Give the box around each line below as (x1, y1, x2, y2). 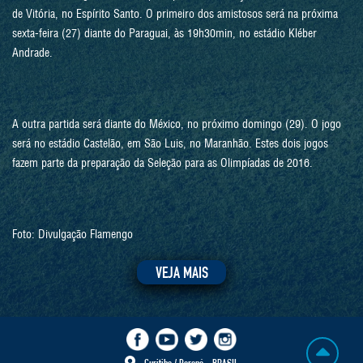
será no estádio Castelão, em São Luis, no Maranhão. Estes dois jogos (12, 136, 328, 151)
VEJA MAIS (155, 266, 208, 283)
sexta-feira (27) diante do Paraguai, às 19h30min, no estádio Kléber (12, 26, 317, 41)
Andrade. (12, 45, 53, 60)
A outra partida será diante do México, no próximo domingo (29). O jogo (12, 117, 341, 131)
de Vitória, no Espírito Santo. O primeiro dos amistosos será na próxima (12, 6, 338, 21)
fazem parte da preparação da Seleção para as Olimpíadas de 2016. (12, 156, 313, 170)
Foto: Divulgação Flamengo (12, 227, 133, 241)
